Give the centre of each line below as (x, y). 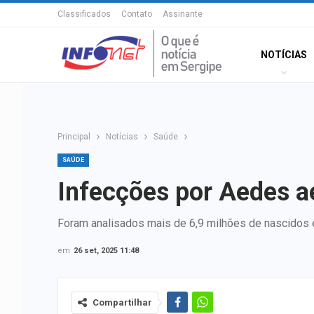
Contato (137, 14)
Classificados (84, 14)
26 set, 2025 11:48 (106, 251)
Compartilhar (122, 302)
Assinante (183, 14)
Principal (74, 137)
